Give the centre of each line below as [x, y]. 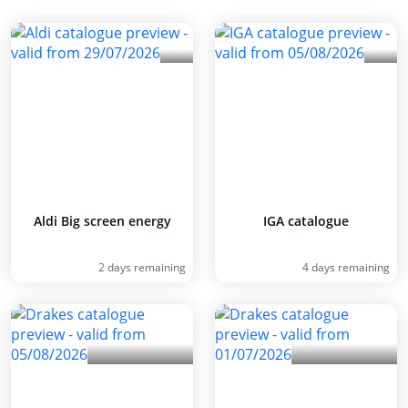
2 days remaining [142, 267]
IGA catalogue [306, 221]
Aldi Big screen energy [102, 221]
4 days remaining [346, 267]
